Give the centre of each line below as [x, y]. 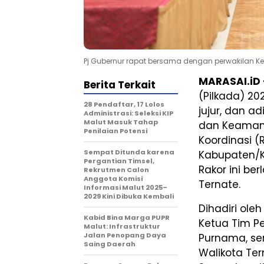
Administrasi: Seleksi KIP [128, 113]
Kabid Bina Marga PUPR [127, 218]
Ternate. [220, 185]
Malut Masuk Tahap [121, 122]
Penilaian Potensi [115, 131]
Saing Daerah [110, 244]
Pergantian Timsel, [119, 161]
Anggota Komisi [113, 179]
